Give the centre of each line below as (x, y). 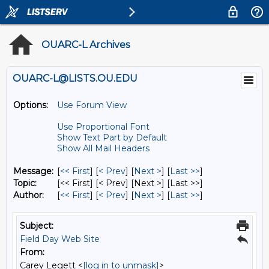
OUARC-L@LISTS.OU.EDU (75, 78)
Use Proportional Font (103, 127)
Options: (31, 105)
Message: (33, 171)
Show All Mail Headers (103, 148)
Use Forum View (92, 105)
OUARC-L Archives (86, 45)
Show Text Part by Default (112, 138)
